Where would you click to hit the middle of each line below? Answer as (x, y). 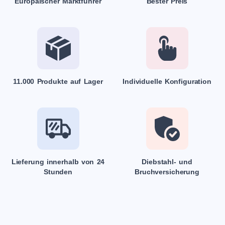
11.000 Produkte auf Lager (58, 82)
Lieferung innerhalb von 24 (58, 162)
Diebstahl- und (167, 162)
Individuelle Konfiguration (167, 82)
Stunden (58, 172)
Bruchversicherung (167, 172)
